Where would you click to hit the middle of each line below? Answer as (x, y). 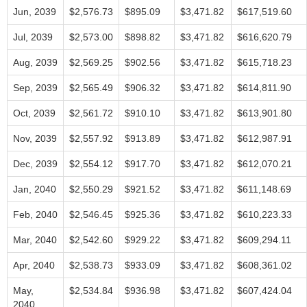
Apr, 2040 (34, 265)
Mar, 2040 (35, 240)
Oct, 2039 (34, 113)
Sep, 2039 (35, 88)
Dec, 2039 (35, 164)
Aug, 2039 (35, 62)
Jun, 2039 (35, 12)
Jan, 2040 (35, 189)
